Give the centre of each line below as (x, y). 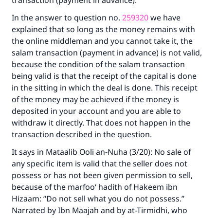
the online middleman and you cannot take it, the (102, 41)
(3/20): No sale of (159, 152)
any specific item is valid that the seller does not (100, 163)
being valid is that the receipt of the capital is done (104, 76)
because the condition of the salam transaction (98, 64)
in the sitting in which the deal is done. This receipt (105, 88)
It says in (29, 152)
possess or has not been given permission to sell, (102, 175)
